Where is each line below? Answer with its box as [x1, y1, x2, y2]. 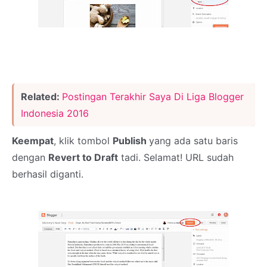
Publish [113, 135, 149, 147]
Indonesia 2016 [21, 107, 89, 119]
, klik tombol [54, 135, 113, 147]
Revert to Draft [48, 151, 118, 163]
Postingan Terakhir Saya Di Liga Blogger [62, 91, 244, 103]
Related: [21, 91, 62, 103]
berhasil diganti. [12, 168, 83, 180]
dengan [12, 151, 48, 163]
